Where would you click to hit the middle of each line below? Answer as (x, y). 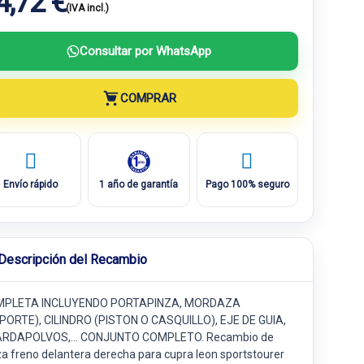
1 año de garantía (139, 184)
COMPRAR (148, 98)
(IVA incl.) (87, 8)
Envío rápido (31, 184)
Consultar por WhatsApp (145, 51)
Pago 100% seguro (247, 184)
